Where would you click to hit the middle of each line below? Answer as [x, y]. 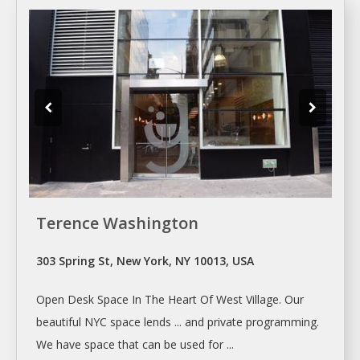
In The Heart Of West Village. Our [216, 299]
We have [60, 344]
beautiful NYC [73, 321]
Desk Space [98, 299]
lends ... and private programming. [230, 321]
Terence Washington [117, 223]
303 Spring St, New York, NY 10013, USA [145, 260]
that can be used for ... [174, 344]
